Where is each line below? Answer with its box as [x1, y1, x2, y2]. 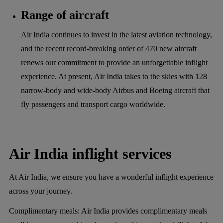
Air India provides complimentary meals [81, 206, 207, 215]
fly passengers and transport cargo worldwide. [21, 100, 165, 109]
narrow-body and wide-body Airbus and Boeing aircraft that [21, 86, 210, 95]
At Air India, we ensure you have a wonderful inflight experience [9, 172, 214, 181]
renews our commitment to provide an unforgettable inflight [21, 58, 208, 67]
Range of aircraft [21, 8, 109, 21]
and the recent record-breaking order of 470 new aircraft [21, 44, 197, 53]
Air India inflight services [9, 145, 172, 162]
